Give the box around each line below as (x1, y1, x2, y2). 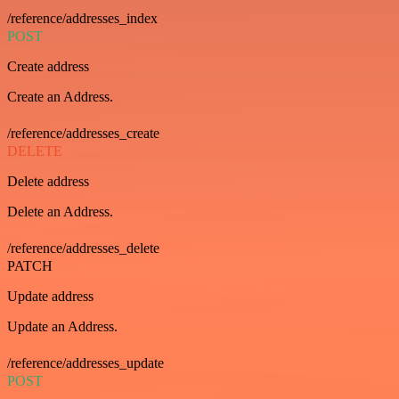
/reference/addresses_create (7, 126, 159, 142)
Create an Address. (7, 89, 113, 105)
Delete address (7, 174, 89, 190)
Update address (7, 289, 94, 305)
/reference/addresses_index (7, 11, 158, 27)
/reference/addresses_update (7, 355, 164, 371)
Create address (7, 59, 89, 75)
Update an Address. (7, 319, 118, 335)
